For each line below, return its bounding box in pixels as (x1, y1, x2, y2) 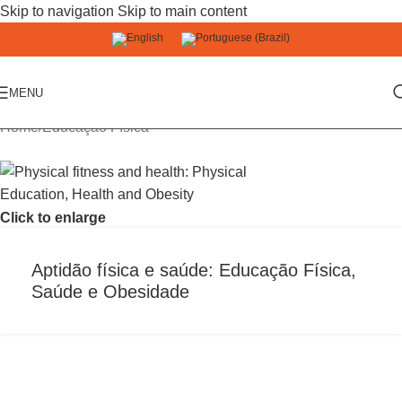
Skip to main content (118, 4, 247, 19)
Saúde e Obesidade (31, 282, 189, 301)
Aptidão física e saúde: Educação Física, (31, 260, 356, 280)
